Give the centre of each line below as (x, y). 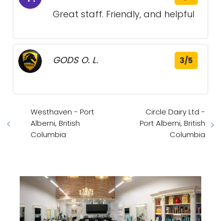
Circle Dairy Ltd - (175, 112)
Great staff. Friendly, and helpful (124, 14)
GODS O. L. (75, 60)
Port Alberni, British (172, 123)
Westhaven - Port (62, 112)
